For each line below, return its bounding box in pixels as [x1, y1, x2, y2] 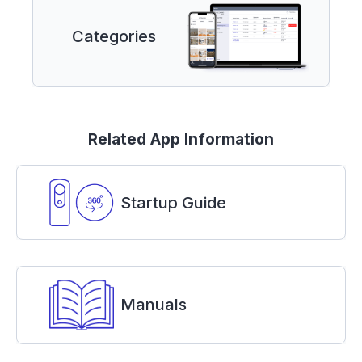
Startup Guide [120, 192, 226, 213]
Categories [71, 26, 156, 46]
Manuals [120, 295, 187, 315]
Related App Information [88, 128, 274, 149]
